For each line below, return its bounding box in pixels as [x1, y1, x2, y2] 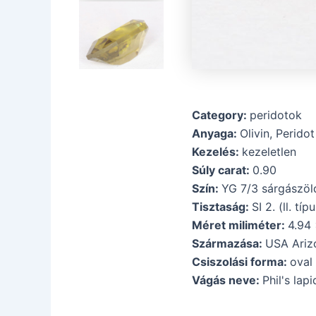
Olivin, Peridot [240, 126, 315, 140]
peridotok [250, 108, 302, 122]
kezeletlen [242, 145, 296, 159]
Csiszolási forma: [192, 255, 290, 269]
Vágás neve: [192, 273, 262, 287]
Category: [192, 108, 250, 122]
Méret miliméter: [192, 218, 288, 232]
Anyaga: [192, 126, 240, 140]
